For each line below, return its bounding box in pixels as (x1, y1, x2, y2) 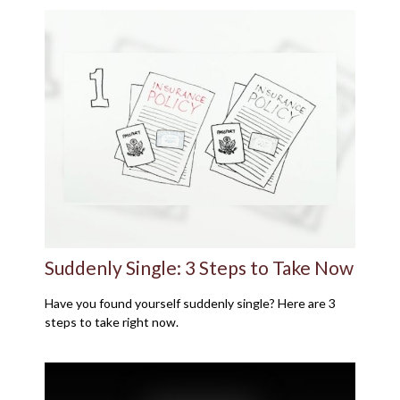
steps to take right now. (45, 314, 179, 330)
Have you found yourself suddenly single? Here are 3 (45, 296, 336, 312)
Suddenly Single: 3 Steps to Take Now (45, 256, 354, 279)
